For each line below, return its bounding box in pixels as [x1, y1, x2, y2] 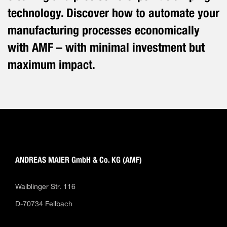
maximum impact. [8, 57, 95, 72]
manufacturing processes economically [8, 22, 200, 37]
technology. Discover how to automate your [8, 5, 219, 20]
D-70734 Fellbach [15, 199, 74, 208]
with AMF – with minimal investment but [8, 40, 205, 55]
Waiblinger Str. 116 [15, 182, 75, 191]
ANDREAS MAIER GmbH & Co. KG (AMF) [15, 155, 142, 165]
